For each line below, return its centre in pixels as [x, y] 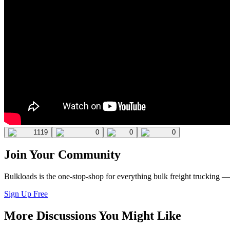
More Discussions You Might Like [93, 216]
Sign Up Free [26, 194]
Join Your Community [62, 155]
